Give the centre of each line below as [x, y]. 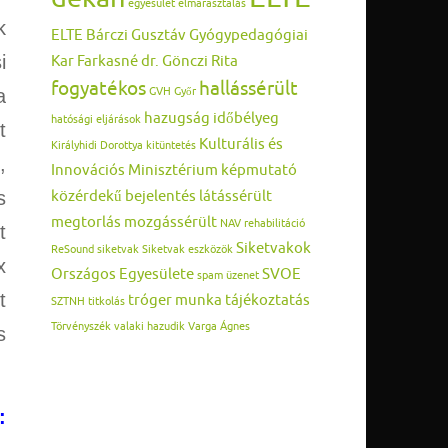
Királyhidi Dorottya [97, 146]
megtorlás [86, 222]
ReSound [72, 250]
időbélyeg [246, 118]
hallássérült [248, 89]
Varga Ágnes [219, 327]
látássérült [235, 196]
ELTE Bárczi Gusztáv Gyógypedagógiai [179, 35]
